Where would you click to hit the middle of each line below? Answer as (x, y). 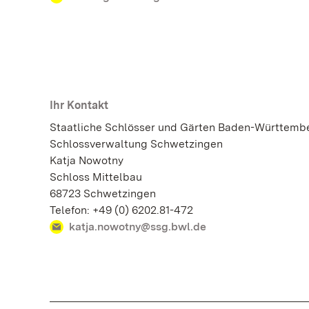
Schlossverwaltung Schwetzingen (136, 144)
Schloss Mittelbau (96, 177)
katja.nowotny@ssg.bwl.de (138, 227)
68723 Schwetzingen (103, 194)
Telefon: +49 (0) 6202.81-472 (121, 210)
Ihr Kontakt (79, 106)
